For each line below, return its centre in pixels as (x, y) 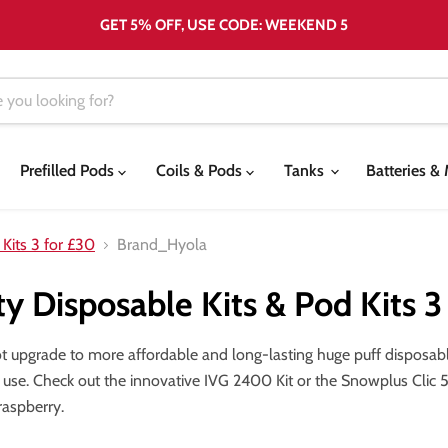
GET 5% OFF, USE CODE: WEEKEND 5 (224, 24)
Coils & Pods (201, 170)
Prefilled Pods (69, 170)
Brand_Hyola (162, 244)
